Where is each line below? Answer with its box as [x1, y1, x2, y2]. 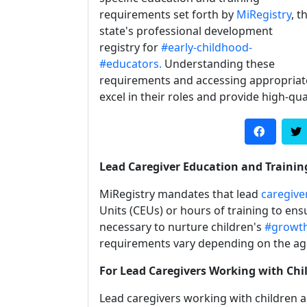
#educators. [99, 56, 162, 71]
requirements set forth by [99, 7, 236, 22]
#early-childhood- [161, 40, 252, 55]
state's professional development [99, 23, 273, 38]
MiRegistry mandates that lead [99, 186, 261, 201]
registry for [99, 40, 161, 55]
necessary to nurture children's [99, 219, 265, 234]
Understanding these [162, 56, 275, 71]
